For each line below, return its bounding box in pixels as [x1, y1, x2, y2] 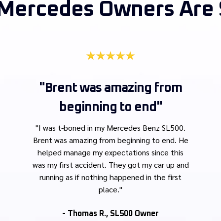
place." [99, 184, 122, 195]
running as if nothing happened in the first [39, 172, 182, 183]
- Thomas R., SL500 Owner [62, 210, 159, 218]
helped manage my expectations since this [37, 147, 184, 158]
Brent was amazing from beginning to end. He [33, 135, 188, 146]
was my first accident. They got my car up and [32, 159, 189, 170]
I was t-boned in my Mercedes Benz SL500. [38, 122, 185, 133]
